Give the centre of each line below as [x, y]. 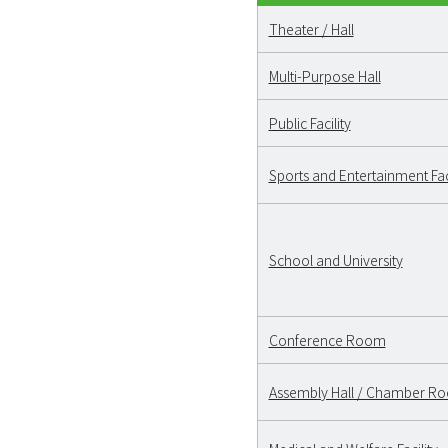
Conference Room [327, 339]
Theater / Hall [311, 28]
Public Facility [309, 122]
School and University [335, 259]
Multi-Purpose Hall [324, 75]
